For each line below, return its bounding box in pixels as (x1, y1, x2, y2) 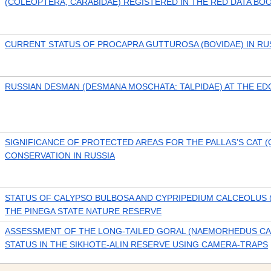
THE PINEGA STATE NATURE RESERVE (5, 206, 162, 216)
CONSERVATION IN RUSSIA (5, 151, 115, 160)
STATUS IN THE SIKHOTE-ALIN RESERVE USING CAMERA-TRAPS (5, 240, 268, 249)
